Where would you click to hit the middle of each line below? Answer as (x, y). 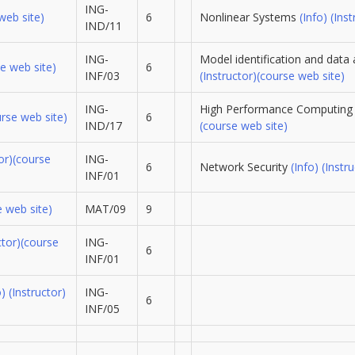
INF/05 (102, 309)
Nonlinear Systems (249, 17)
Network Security (245, 167)
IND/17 (103, 126)
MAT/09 (105, 209)
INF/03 (102, 76)
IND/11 (103, 26)
